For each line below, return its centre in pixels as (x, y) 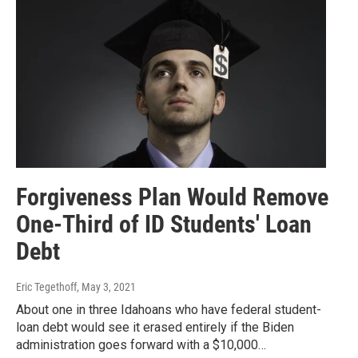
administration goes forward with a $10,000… (141, 345)
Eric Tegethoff (46, 287)
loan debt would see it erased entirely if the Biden (155, 328)
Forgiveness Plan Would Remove (172, 197)
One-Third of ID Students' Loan (164, 225)
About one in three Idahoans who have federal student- (169, 310)
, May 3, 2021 (106, 287)
